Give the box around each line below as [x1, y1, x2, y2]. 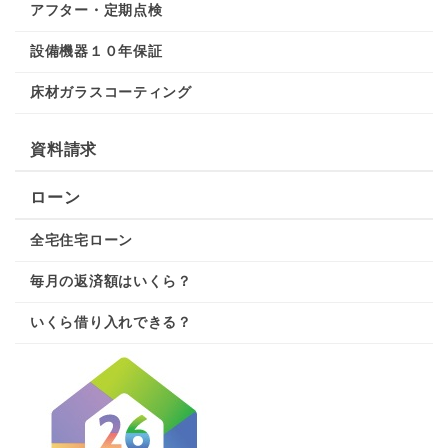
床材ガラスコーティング [30, 84, 192, 101]
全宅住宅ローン [30, 232, 133, 249]
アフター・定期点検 [30, 2, 163, 19]
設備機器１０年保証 [30, 43, 163, 60]
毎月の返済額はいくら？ [30, 273, 192, 290]
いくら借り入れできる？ [30, 314, 192, 331]
